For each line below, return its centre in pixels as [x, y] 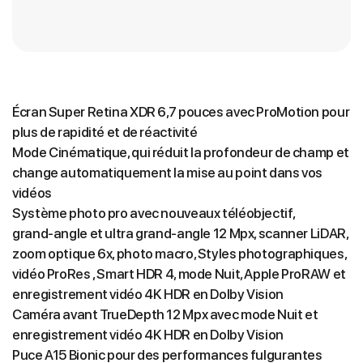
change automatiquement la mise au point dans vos [168, 173]
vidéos [32, 193]
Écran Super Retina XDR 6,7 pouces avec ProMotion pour [181, 112]
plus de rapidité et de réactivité [105, 132]
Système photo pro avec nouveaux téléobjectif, [154, 214]
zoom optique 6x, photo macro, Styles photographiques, [179, 254]
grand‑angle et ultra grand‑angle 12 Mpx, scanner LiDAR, [180, 234]
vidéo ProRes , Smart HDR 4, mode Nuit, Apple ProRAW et [179, 274]
